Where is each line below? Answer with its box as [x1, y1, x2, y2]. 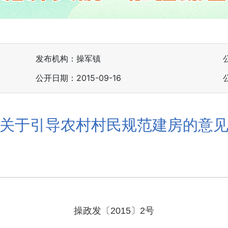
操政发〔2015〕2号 [74, 206, 154, 216]
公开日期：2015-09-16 [36, 73, 122, 83]
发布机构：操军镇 [36, 53, 101, 64]
